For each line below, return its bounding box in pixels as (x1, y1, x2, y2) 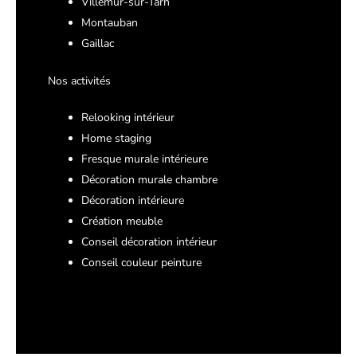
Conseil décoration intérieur (81, 234, 217, 250)
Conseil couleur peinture (81, 255, 202, 271)
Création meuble (81, 214, 163, 229)
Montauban (81, 15, 138, 31)
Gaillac (81, 36, 114, 52)
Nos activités (48, 73, 111, 89)
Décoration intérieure (81, 193, 184, 209)
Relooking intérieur (81, 110, 175, 126)
